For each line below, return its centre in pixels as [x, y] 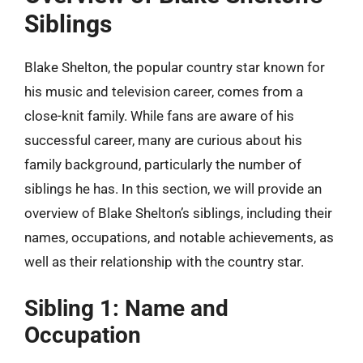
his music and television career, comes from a [164, 92]
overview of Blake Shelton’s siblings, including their [178, 213]
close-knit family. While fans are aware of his [159, 116]
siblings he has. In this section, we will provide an [173, 189]
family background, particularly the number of [163, 164]
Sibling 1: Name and [126, 308]
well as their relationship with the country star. [164, 262]
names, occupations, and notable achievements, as [179, 237]
